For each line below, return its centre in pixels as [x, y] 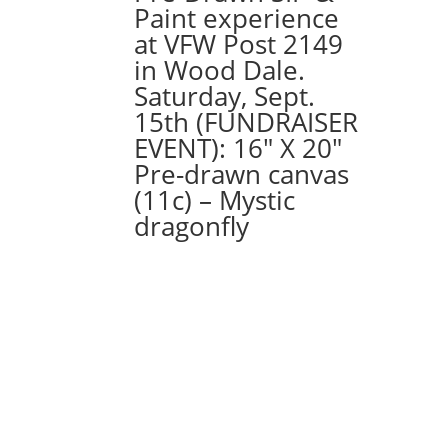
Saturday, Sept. [225, 96]
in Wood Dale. [220, 70]
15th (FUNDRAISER [246, 122]
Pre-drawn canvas [242, 174]
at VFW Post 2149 [239, 44]
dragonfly [192, 226]
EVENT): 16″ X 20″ [238, 148]
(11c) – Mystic [215, 200]
